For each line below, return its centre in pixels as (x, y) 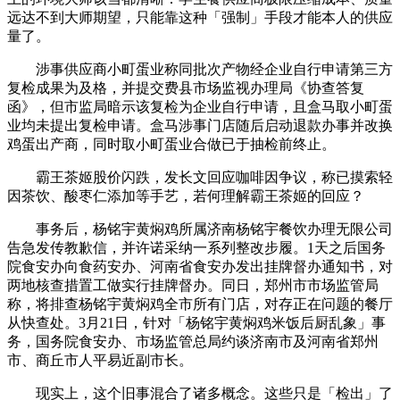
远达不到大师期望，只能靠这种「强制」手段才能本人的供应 (200, 17)
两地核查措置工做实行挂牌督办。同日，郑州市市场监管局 (193, 285)
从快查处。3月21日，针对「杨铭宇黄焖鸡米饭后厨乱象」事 (196, 322)
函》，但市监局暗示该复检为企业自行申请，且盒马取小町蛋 (200, 106)
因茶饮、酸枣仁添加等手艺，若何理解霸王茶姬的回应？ (186, 196)
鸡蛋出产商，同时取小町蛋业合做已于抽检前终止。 (171, 144)
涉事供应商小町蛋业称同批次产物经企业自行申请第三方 (200, 69)
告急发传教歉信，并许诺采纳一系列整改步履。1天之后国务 (196, 247)
